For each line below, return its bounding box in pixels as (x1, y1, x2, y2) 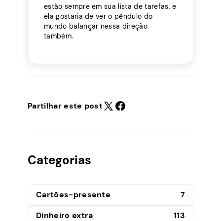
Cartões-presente (36, 189, 111, 200)
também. (44, 31, 74, 40)
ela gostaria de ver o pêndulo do (44, 11, 153, 21)
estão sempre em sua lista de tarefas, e (44, 1, 177, 11)
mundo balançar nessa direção (44, 21, 147, 31)
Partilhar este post (28, 100, 103, 111)
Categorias (28, 152, 91, 168)
